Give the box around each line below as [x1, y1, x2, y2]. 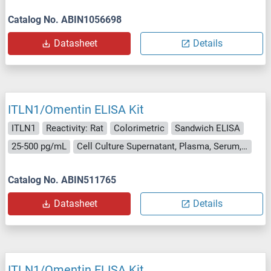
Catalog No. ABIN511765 [8, 174, 116, 186]
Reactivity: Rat [46, 122, 103, 134]
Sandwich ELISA [175, 122, 240, 134]
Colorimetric [114, 122, 165, 134]
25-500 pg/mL [11, 141, 67, 152]
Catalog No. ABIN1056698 [8, 13, 122, 25]
